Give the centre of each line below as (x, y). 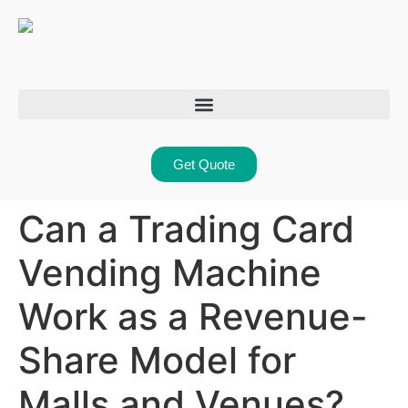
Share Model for (157, 360)
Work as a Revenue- (193, 316)
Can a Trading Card (186, 229)
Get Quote (204, 164)
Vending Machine (170, 273)
